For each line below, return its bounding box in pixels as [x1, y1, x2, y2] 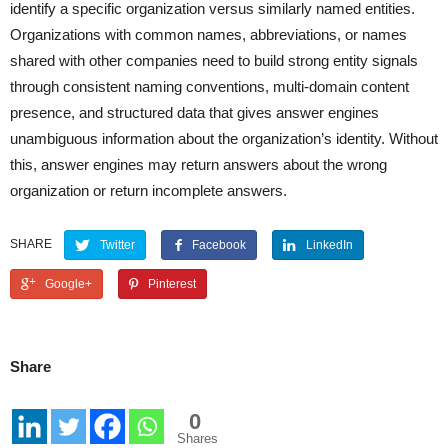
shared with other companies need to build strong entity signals [10, 51, 418, 69]
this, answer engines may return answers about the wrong [10, 155, 387, 173]
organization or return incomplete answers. [10, 181, 287, 199]
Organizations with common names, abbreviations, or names [10, 25, 407, 43]
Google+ [45, 276, 93, 291]
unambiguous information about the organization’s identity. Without [10, 129, 438, 147]
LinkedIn [305, 237, 353, 252]
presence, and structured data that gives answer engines [10, 103, 379, 121]
